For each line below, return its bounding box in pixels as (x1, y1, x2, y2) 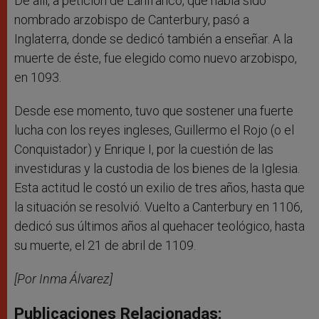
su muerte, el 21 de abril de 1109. (14, 238, 196, 253)
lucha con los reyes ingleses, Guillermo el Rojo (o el (14, 122, 294, 138)
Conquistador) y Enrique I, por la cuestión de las (14, 142, 273, 157)
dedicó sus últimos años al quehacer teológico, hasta (14, 219, 305, 234)
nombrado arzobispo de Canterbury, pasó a (14, 12, 249, 28)
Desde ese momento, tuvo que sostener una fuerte (14, 103, 293, 119)
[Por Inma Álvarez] (14, 271, 113, 287)
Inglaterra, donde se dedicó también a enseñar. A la (14, 31, 293, 47)
